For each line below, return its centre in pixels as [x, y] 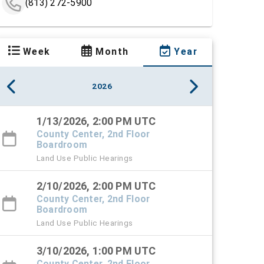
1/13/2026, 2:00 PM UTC [96, 121]
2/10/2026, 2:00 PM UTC [96, 186]
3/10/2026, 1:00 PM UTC [96, 251]
